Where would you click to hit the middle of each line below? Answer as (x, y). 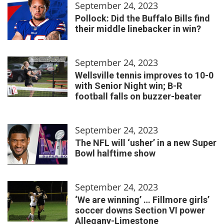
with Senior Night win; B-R (128, 85)
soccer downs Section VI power (140, 210)
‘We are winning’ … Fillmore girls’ (142, 199)
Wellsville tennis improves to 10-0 (144, 75)
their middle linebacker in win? (138, 28)
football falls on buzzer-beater (138, 96)
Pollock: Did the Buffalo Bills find (142, 18)
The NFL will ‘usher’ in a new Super (146, 142)
